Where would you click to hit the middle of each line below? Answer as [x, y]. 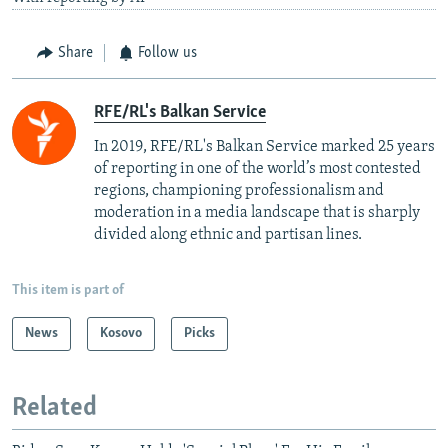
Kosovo [121, 333]
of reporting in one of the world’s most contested [257, 168]
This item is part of [68, 290]
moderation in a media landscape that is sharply [257, 212]
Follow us [167, 53]
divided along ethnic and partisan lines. [228, 234]
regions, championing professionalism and [239, 190]
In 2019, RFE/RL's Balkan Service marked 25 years [264, 146]
